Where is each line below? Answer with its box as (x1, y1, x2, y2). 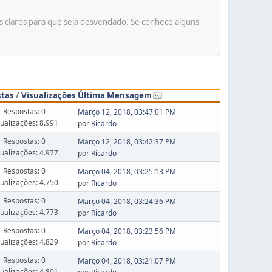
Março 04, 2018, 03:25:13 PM (77, 166, 176, 177)
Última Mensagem (77, 89, 152, 101)
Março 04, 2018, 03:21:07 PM (77, 256, 176, 266)
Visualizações (21, 89, 76, 101)
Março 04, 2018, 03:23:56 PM (77, 226, 176, 236)
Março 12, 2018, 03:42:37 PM (77, 137, 176, 147)
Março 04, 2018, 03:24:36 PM (77, 196, 176, 206)
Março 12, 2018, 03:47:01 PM (77, 107, 176, 117)
